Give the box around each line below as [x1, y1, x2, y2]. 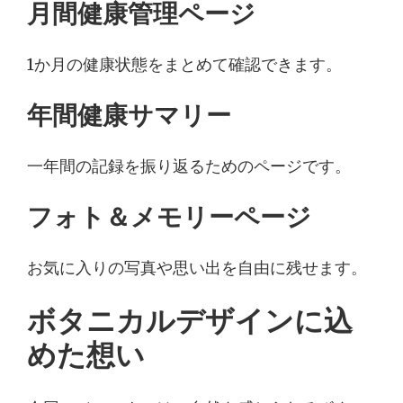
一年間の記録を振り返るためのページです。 [27, 157, 351, 177]
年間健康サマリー [27, 100, 231, 131]
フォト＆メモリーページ [27, 201, 311, 233]
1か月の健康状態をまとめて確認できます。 [27, 55, 342, 76]
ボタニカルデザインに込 [27, 303, 353, 339]
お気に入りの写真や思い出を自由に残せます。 [27, 258, 367, 279]
